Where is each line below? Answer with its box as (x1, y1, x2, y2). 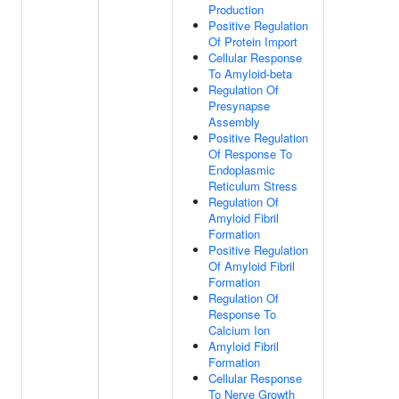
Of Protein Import (208, 33, 297, 50)
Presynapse (208, 97, 270, 114)
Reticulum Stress (208, 177, 297, 194)
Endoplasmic (208, 161, 275, 178)
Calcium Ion (208, 322, 270, 338)
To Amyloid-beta (208, 65, 292, 82)
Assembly (208, 113, 260, 130)
